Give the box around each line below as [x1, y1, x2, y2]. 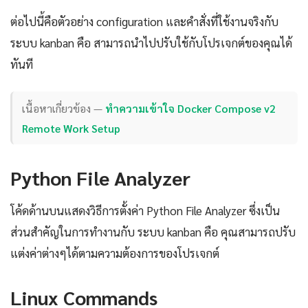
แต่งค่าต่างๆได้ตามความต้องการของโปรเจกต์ [10, 245, 219, 261]
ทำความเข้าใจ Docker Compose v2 [105, 100, 276, 115]
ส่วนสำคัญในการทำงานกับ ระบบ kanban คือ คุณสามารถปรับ [10, 224, 296, 240]
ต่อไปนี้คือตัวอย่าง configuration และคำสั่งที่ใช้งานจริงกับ [10, 14, 278, 30]
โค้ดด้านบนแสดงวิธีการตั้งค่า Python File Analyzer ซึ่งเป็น [10, 203, 280, 219]
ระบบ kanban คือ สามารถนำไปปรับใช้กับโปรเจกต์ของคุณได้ [10, 35, 292, 51]
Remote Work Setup [22, 120, 121, 135]
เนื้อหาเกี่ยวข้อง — [22, 100, 106, 115]
